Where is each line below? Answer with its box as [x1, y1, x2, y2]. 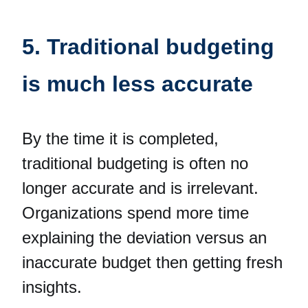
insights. [22, 277, 82, 296]
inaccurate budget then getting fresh [22, 252, 283, 272]
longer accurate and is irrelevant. [22, 178, 258, 197]
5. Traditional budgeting [22, 34, 274, 59]
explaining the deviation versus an [22, 228, 267, 247]
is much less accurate [22, 71, 253, 96]
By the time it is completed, [22, 129, 219, 148]
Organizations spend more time [22, 203, 249, 222]
